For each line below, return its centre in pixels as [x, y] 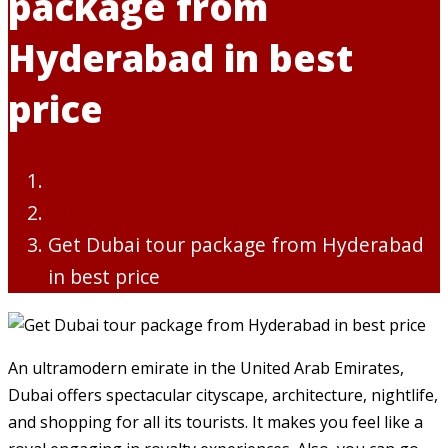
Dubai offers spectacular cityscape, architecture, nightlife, [223, 395]
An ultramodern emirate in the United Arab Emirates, [206, 368]
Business [88, 213]
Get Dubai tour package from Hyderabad [236, 245]
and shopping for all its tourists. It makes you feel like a [215, 422]
